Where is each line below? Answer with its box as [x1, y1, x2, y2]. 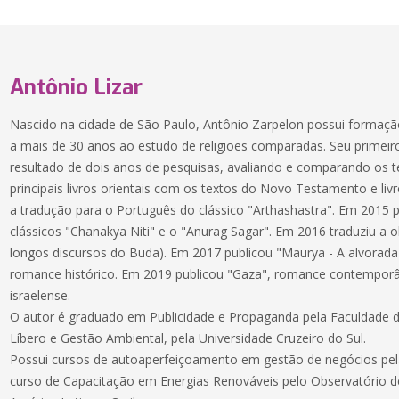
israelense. [10, 287, 71, 304]
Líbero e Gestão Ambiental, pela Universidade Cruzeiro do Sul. [10, 330, 367, 346]
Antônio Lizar [10, 73, 143, 102]
